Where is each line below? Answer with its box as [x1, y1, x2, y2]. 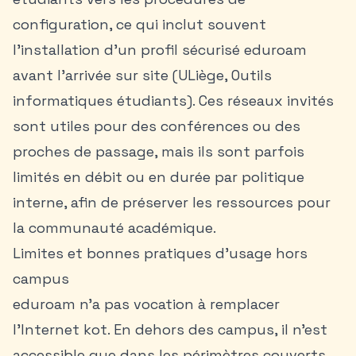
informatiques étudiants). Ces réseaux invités [13, 91, 334, 110]
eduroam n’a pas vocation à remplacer [13, 295, 280, 313]
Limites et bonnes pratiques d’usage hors [13, 244, 308, 262]
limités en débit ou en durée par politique [13, 168, 304, 186]
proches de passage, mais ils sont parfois [13, 142, 304, 161]
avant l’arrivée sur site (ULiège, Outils [13, 66, 272, 84]
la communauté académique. [13, 219, 216, 237]
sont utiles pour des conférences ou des [13, 117, 300, 135]
